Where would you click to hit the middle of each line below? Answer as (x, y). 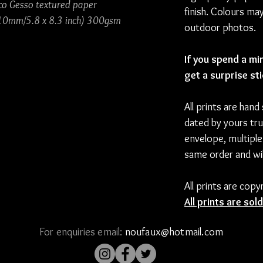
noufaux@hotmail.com (174, 232)
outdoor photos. (220, 28)
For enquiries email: (82, 232)
